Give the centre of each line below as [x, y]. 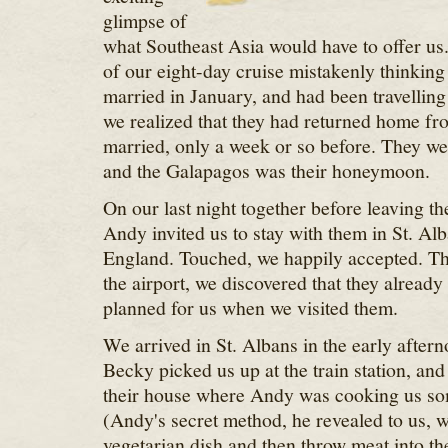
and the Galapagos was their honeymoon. [266, 170]
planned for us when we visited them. [250, 307]
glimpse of [144, 20]
